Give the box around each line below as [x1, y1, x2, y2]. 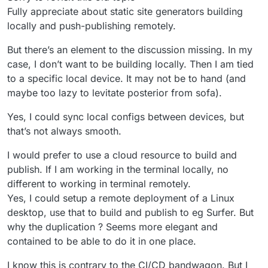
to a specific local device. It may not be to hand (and [7, 72, 246, 84]
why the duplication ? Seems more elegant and [7, 220, 218, 233]
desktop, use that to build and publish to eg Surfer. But [7, 206, 254, 218]
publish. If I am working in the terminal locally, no [7, 163, 229, 175]
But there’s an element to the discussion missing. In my [7, 43, 252, 56]
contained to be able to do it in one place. [7, 234, 196, 247]
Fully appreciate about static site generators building [7, 5, 243, 17]
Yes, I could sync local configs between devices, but [7, 110, 244, 123]
